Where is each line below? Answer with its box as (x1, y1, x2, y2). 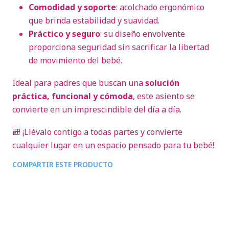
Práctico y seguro (29, 28, 100, 39)
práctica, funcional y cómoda (12, 90, 133, 102)
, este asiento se (133, 90, 195, 102)
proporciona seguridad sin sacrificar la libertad (29, 41, 209, 53)
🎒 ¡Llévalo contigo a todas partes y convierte (12, 126, 182, 138)
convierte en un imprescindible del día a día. (12, 104, 181, 115)
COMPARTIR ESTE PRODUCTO (12, 159, 113, 169)
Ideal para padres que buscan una (12, 77, 145, 88)
